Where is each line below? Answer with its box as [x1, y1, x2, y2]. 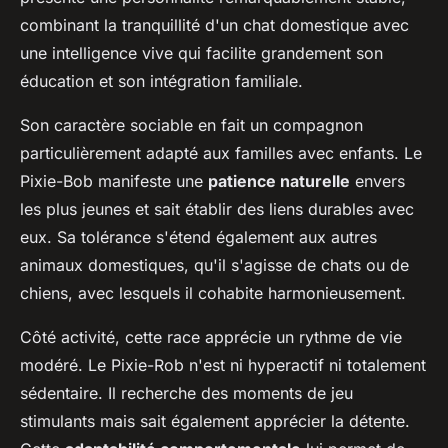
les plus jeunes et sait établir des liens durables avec [20, 198, 414, 219]
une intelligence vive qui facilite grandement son [20, 42, 383, 63]
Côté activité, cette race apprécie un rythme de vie [20, 326, 402, 347]
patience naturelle [208, 170, 350, 191]
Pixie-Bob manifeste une [20, 170, 208, 191]
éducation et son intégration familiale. [20, 70, 303, 91]
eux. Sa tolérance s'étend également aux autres [20, 226, 377, 247]
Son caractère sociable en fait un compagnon [20, 114, 363, 135]
